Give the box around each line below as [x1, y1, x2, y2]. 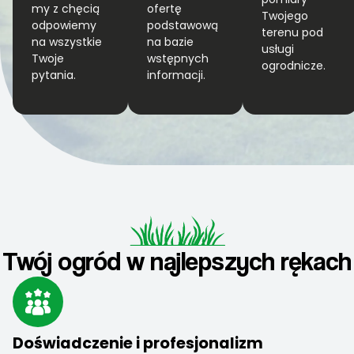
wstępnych [146, 50, 209, 66]
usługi [262, 40, 295, 57]
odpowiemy [32, 17, 96, 33]
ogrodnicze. [262, 57, 326, 73]
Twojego [262, 7, 309, 24]
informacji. [146, 66, 212, 83]
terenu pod [262, 24, 324, 40]
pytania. [32, 66, 82, 83]
